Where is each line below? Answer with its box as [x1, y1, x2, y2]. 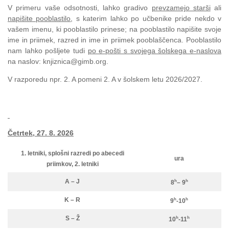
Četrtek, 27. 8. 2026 [8, 129, 74, 138]
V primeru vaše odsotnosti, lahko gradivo [8, 4, 152, 12]
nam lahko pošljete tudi [8, 47, 88, 55]
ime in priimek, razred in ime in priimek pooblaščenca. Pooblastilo [8, 36, 221, 44]
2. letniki [74, 161, 99, 168]
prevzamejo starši [151, 4, 211, 12]
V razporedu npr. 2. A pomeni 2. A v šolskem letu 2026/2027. [8, 75, 202, 84]
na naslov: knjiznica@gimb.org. [8, 57, 108, 66]
